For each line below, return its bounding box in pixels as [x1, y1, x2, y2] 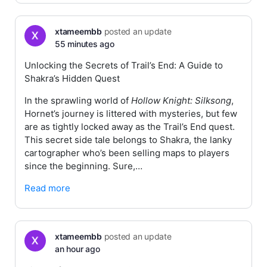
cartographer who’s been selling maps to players [24, 147, 229, 159]
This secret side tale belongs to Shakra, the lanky [24, 134, 232, 145]
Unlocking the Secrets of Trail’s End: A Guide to [24, 60, 223, 71]
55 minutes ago [55, 39, 114, 49]
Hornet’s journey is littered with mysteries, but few [24, 108, 237, 119]
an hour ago [55, 244, 100, 254]
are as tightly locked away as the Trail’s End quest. [24, 121, 235, 132]
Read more [24, 182, 70, 194]
